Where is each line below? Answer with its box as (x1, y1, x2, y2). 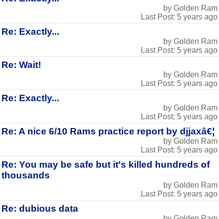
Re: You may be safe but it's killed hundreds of (1, 159, 210, 170)
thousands (1, 170, 50, 180)
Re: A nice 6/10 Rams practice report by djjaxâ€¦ (1, 126, 215, 136)
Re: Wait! (1, 60, 41, 70)
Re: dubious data (1, 203, 78, 214)
